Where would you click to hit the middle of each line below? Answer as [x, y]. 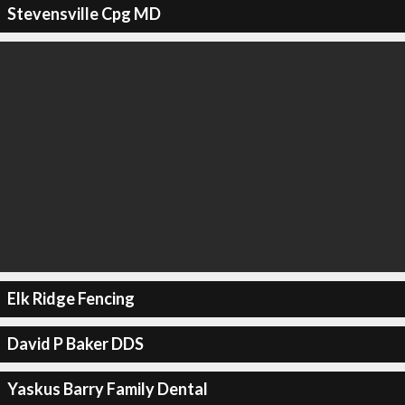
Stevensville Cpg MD [84, 14]
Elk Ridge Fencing [71, 298]
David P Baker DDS [75, 344]
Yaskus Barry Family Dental [107, 389]
